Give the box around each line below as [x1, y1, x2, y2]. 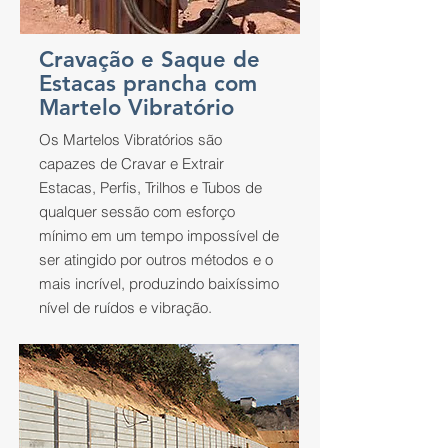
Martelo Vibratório [39, 94, 234, 121]
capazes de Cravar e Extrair [39, 154, 224, 173]
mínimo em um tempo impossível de [39, 226, 279, 245]
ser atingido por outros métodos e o [39, 250, 273, 269]
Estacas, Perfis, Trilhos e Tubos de [39, 178, 262, 197]
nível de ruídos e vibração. [39, 298, 212, 317]
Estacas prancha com [39, 70, 257, 97]
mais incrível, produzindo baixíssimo [39, 274, 279, 293]
